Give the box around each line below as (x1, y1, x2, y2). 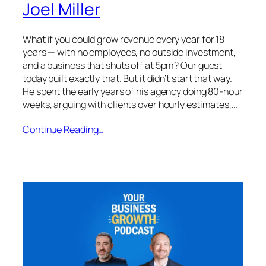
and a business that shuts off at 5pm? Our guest (23, 59, 223, 72)
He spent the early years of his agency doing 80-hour (23, 85, 243, 99)
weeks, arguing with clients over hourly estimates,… (23, 98, 237, 112)
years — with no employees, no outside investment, (23, 46, 236, 59)
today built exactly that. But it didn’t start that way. (23, 72, 232, 85)
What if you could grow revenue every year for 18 (23, 33, 225, 46)
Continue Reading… (23, 122, 104, 136)
